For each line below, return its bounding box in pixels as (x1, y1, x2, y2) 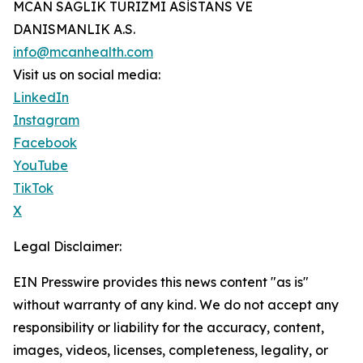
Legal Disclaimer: (13, 238, 122, 255)
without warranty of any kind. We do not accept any (13, 297, 339, 314)
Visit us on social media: (13, 66, 160, 83)
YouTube (13, 157, 68, 174)
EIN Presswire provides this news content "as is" (13, 274, 309, 291)
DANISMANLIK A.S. (13, 21, 135, 38)
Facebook (13, 135, 77, 152)
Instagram (13, 112, 79, 129)
